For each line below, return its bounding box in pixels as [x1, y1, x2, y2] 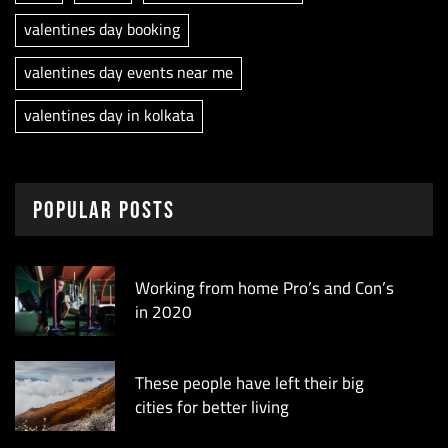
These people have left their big [135, 366, 364, 399]
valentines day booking [24, 13, 180, 44]
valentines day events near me [24, 56, 233, 87]
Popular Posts [33, 195, 175, 225]
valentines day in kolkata [24, 99, 194, 130]
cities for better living [135, 390, 289, 423]
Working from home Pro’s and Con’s [135, 271, 394, 304]
